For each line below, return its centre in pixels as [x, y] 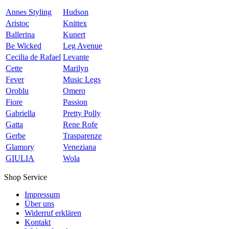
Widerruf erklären [53, 213]
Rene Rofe [80, 125]
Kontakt [38, 222]
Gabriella [20, 113]
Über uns [39, 204]
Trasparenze [82, 136]
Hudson [76, 12]
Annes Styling [29, 12]
